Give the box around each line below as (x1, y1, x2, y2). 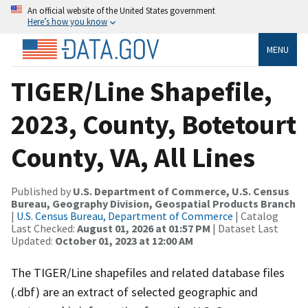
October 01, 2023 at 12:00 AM (55, 233, 193, 247)
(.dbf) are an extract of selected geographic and (11, 283, 258, 300)
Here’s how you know (27, 16, 107, 27)
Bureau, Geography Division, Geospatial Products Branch (11, 196, 296, 210)
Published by (11, 184, 73, 198)
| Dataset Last (210, 221, 278, 235)
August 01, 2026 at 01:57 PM (77, 221, 210, 235)
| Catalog (233, 208, 278, 223)
